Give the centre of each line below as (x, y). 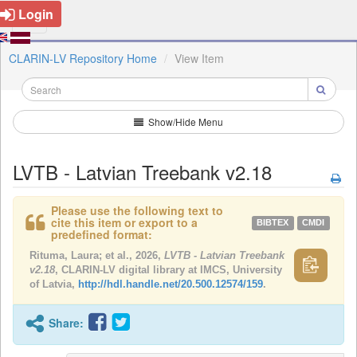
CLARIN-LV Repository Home (83, 58)
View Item (199, 58)
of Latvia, (54, 284)
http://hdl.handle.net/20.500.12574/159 (171, 284)
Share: (66, 322)
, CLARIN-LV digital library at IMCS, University (169, 270)
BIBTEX (273, 223)
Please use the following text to (137, 210)
